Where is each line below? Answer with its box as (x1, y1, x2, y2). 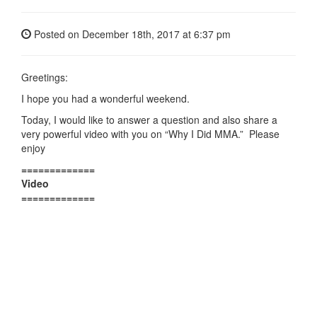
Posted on (31, 26, 82, 41)
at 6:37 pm (180, 26, 231, 41)
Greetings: (21, 69, 68, 84)
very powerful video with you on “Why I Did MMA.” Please (21, 126, 279, 141)
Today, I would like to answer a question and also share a (21, 112, 277, 127)
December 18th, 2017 (82, 26, 180, 41)
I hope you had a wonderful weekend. (21, 91, 190, 105)
